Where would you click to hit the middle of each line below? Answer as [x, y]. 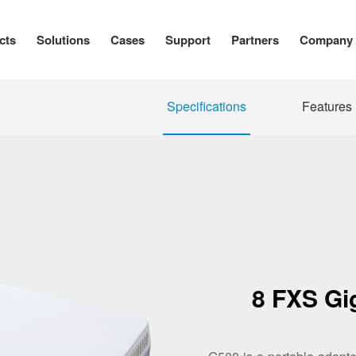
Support [188, 40]
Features [327, 106]
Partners [255, 40]
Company [326, 40]
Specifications [206, 106]
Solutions [63, 40]
